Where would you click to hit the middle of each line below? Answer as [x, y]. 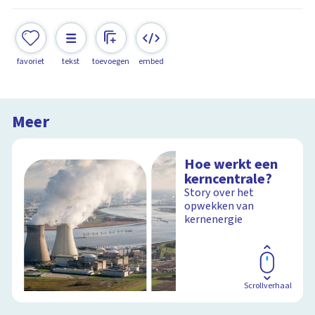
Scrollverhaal [268, 285]
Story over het [219, 193]
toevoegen [111, 61]
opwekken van [219, 206]
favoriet [31, 61]
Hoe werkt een [231, 165]
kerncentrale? [229, 179]
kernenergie [214, 220]
